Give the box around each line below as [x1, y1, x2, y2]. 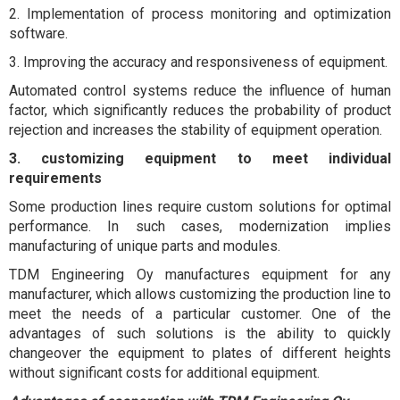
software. [9, 25, 68, 43]
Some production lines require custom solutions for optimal [9, 198, 391, 216]
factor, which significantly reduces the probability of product [9, 102, 391, 120]
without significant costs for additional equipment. [9, 364, 320, 382]
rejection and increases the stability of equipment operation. [9, 121, 382, 139]
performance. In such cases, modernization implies [9, 218, 391, 236]
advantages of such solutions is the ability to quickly [9, 325, 391, 343]
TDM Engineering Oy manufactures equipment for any [9, 266, 391, 284]
